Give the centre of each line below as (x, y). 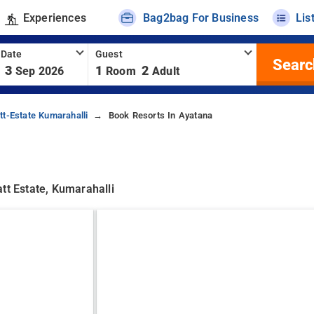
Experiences (54, 18)
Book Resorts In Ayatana (161, 115)
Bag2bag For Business (201, 18)
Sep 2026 (40, 71)
